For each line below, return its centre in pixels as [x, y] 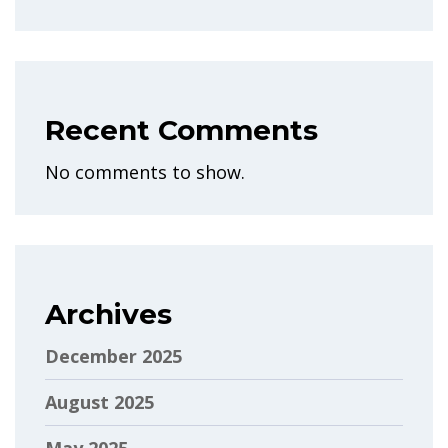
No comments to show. [145, 171]
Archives [108, 313]
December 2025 [113, 355]
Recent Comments [181, 129]
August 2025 [99, 401]
